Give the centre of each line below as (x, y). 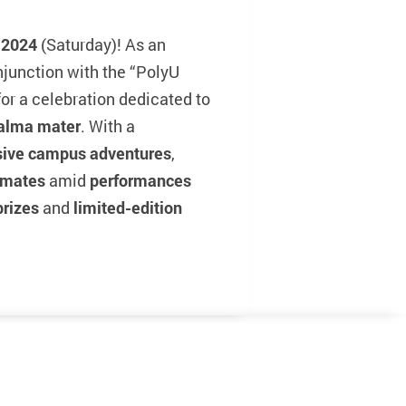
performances (140, 180)
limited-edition (128, 207)
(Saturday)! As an (101, 44)
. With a (108, 126)
